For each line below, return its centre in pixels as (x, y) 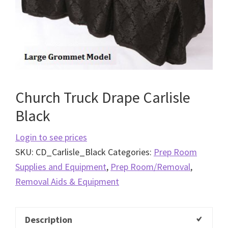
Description (49, 219)
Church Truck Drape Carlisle (103, 97)
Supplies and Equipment (61, 166)
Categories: (131, 152)
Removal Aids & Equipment (67, 181)
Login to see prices (51, 137)
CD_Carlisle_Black (71, 152)
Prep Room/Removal (150, 166)
